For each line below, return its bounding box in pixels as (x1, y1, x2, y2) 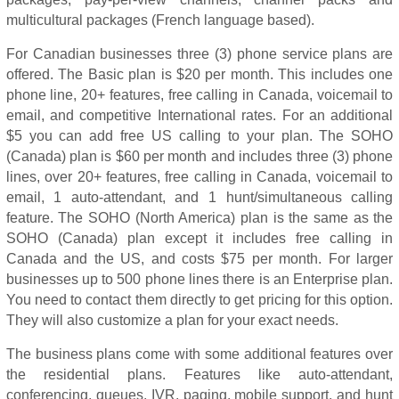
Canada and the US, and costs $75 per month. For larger (5, 251, 394, 266)
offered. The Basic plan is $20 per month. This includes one (5, 67, 394, 82)
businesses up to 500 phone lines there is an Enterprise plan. (5, 272, 394, 287)
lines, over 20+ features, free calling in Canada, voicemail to (5, 169, 394, 184)
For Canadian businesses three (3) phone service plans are (5, 46, 394, 61)
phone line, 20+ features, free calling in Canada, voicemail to (5, 87, 394, 102)
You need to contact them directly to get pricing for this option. (5, 292, 394, 307)
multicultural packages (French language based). (5, 12, 314, 28)
